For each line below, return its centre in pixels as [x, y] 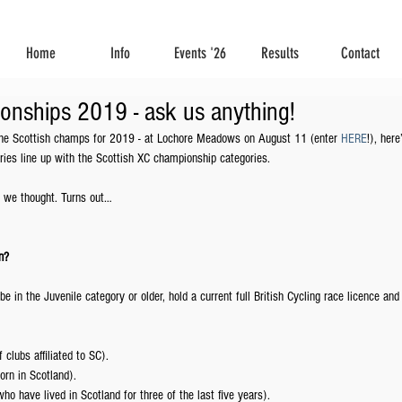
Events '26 [200, 53]
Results [280, 53]
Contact [360, 53]
